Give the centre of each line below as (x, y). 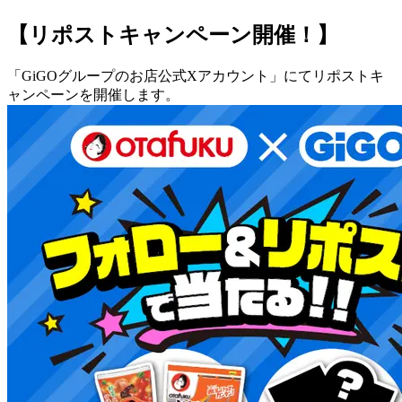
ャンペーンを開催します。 (93, 95)
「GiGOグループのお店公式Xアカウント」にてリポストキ (196, 76)
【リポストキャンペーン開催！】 (173, 35)
